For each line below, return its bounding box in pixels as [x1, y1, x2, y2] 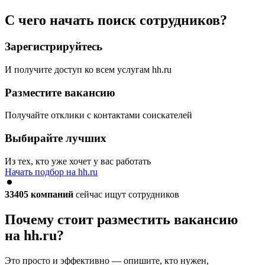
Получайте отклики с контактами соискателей [5, 110, 192, 121]
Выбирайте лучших [5, 132, 106, 145]
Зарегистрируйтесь [5, 40, 102, 53]
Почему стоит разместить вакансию [5, 211, 238, 227]
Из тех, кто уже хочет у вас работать [5, 156, 151, 166]
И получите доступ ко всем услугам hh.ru [5, 64, 172, 75]
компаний [31, 189, 73, 199]
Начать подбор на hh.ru [5, 166, 98, 177]
